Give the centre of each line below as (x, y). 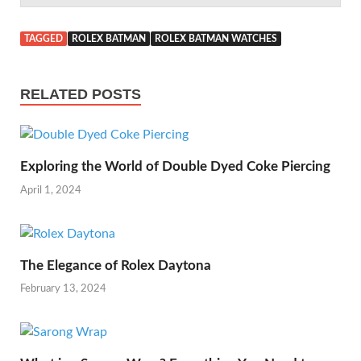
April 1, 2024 (51, 190)
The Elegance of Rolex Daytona (116, 265)
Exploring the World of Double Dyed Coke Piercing (175, 167)
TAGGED (44, 39)
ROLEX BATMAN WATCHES (216, 39)
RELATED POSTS (81, 95)
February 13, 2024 (63, 289)
